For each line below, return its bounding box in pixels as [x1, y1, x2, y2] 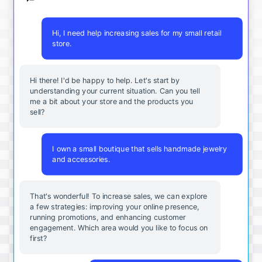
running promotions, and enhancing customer [30, 212, 186, 222]
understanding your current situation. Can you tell [30, 86, 200, 95]
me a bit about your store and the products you [30, 96, 194, 106]
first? [30, 233, 47, 243]
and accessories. [52, 154, 111, 164]
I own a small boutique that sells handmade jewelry [52, 144, 227, 153]
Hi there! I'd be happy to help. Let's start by [30, 75, 180, 85]
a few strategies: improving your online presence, [30, 202, 199, 211]
